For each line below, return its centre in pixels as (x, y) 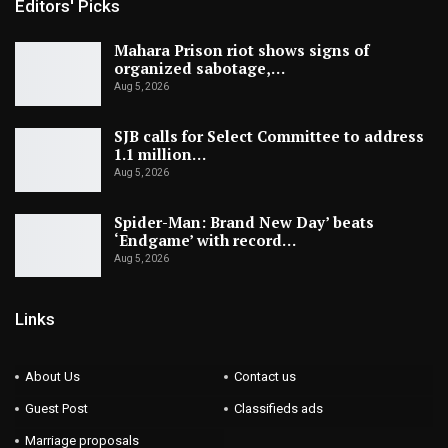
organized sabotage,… (199, 68)
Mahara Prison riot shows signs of (241, 50)
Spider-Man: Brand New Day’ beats (244, 221)
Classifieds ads (278, 408)
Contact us (265, 376)
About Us (52, 376)
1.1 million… (160, 153)
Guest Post (56, 408)
